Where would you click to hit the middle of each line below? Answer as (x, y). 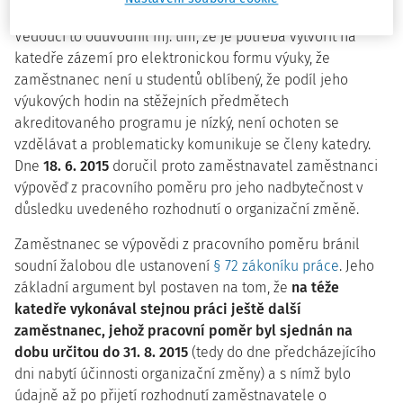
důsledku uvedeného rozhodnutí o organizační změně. (187, 209)
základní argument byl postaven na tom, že (153, 287)
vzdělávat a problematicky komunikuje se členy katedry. (193, 144)
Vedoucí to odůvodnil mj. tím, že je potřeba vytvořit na (185, 36)
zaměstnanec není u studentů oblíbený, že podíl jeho (181, 80)
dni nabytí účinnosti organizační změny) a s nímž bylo (183, 374)
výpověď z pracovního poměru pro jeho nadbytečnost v (189, 188)
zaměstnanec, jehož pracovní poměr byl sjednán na (184, 331)
